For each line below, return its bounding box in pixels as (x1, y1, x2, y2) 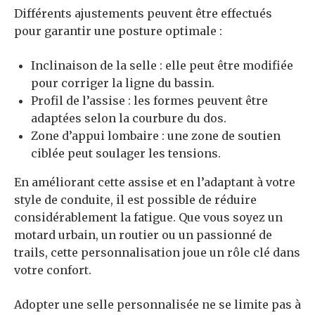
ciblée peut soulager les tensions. (31, 146, 221, 160)
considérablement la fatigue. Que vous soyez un (14, 210, 283, 224)
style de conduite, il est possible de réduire (14, 192, 257, 207)
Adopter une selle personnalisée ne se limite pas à (14, 297, 301, 311)
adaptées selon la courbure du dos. (31, 110, 226, 125)
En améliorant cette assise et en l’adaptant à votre (14, 174, 295, 189)
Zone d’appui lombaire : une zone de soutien (31, 128, 281, 143)
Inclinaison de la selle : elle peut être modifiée (31, 58, 293, 72)
